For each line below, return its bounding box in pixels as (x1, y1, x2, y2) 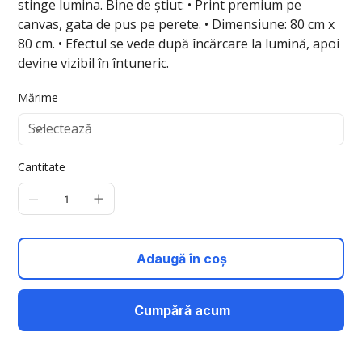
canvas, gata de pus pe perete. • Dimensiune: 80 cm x (18, 15, 335, 33)
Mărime (18, 89, 59, 105)
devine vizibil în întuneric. (18, 53, 170, 72)
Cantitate (18, 158, 66, 175)
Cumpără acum (133, 301, 230, 318)
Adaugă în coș (137, 250, 227, 267)
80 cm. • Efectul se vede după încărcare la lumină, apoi (18, 34, 340, 53)
